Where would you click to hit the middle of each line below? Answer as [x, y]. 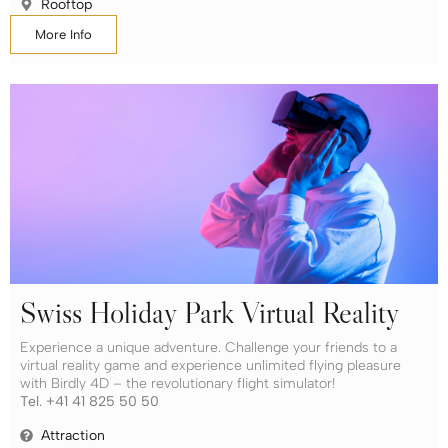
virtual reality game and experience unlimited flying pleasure [210, 365]
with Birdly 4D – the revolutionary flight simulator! [177, 383]
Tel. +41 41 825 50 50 [89, 401]
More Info [63, 34]
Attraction [73, 436]
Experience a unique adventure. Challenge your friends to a [208, 347]
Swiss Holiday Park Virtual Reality [210, 312]
